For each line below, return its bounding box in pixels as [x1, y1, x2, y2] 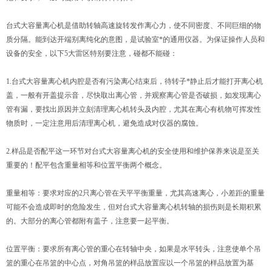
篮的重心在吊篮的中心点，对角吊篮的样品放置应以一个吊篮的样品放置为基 [6, 259, 254, 267]
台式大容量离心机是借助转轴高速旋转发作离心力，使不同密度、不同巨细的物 [6, 21, 261, 30]
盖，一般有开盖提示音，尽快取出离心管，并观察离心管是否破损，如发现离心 [6, 91, 261, 100]
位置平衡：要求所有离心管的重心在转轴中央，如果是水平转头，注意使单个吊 [6, 245, 261, 253]
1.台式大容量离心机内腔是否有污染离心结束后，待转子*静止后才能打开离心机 [6, 77, 263, 86]
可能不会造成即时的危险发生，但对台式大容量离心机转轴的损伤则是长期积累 [6, 203, 261, 211]
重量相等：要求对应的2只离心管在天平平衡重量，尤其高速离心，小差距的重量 [6, 189, 265, 197]
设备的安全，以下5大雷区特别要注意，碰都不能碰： [6, 49, 177, 58]
